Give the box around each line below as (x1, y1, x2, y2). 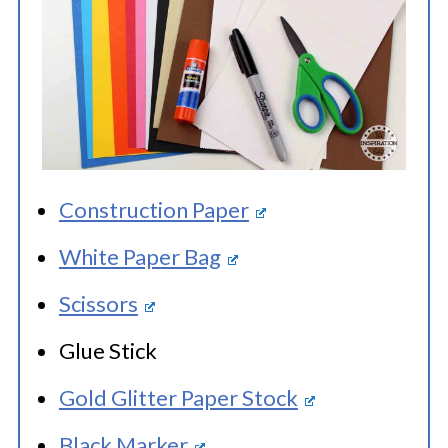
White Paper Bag (58, 243, 221, 270)
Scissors (58, 290, 138, 317)
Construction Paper (58, 196, 249, 223)
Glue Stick (58, 337, 157, 364)
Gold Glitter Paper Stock (58, 384, 298, 411)
